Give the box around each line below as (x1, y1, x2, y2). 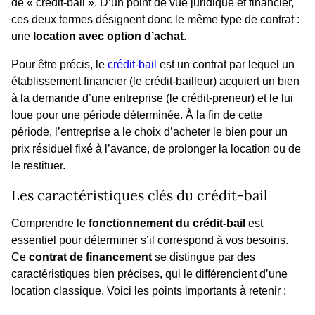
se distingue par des (152, 251, 255, 264)
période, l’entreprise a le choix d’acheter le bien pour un (11, 126, 288, 139)
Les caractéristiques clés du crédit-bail (11, 186, 267, 204)
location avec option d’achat (33, 30, 184, 43)
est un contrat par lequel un (157, 58, 295, 71)
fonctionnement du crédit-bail (86, 217, 245, 230)
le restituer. (11, 160, 65, 172)
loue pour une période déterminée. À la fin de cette (11, 109, 262, 122)
